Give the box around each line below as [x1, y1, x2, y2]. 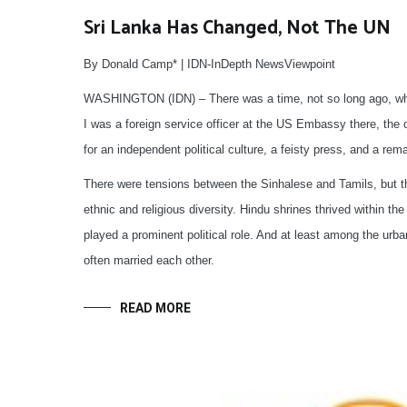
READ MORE [120, 301, 191, 316]
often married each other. [84, 253, 214, 268]
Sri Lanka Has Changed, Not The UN [84, 13, 391, 45]
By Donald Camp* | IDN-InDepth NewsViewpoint [84, 57, 335, 72]
